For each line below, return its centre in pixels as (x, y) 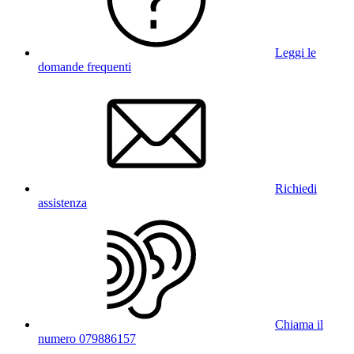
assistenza (62, 202)
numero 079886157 (87, 338)
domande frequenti (85, 66)
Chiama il (299, 324)
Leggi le (296, 52)
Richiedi (296, 188)
